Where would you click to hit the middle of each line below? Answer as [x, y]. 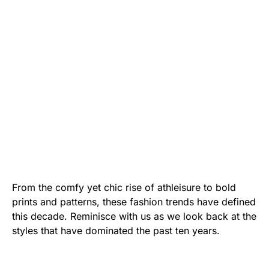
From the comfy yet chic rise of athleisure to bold [124, 188]
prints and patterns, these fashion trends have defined [134, 202]
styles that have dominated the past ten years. [116, 231]
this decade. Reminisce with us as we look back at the [134, 216]
